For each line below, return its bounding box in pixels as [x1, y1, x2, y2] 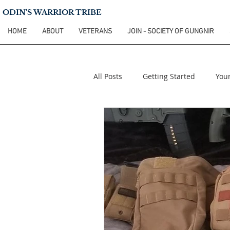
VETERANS [79, 27, 112, 36]
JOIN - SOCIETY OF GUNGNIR [127, 27, 214, 36]
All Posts [93, 71, 122, 82]
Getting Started [143, 71, 195, 82]
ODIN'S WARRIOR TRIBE [3, 8, 102, 17]
